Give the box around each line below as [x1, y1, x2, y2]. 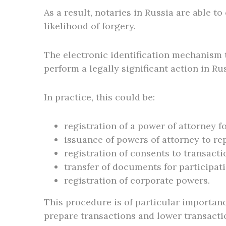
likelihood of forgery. [44, 20, 136, 32]
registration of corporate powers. [64, 175, 210, 186]
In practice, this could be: [44, 91, 155, 103]
